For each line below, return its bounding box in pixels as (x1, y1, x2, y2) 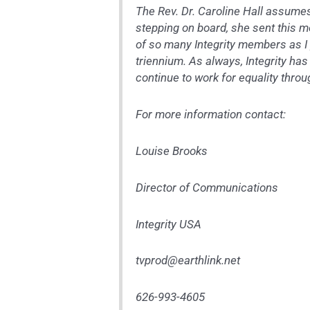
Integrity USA (136, 217, 202, 231)
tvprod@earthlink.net (136, 254, 241, 268)
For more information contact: (136, 107, 286, 121)
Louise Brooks (136, 144, 208, 158)
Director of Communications (136, 181, 279, 194)
